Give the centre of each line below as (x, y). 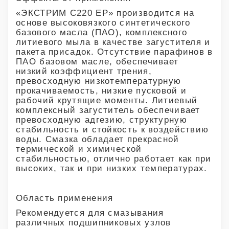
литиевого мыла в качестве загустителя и (113, 42)
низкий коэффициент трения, (84, 71)
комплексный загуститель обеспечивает (108, 110)
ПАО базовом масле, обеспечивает (97, 61)
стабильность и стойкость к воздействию (112, 129)
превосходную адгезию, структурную (101, 120)
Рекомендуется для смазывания (90, 213)
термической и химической (79, 149)
